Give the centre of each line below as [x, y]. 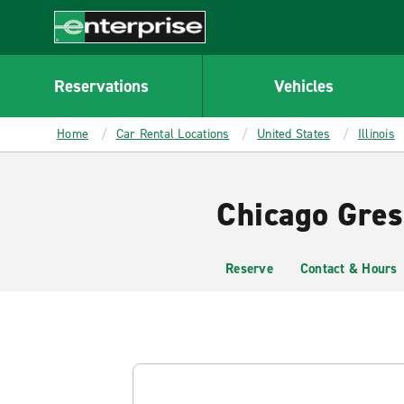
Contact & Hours [349, 269]
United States [294, 134]
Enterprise [87, 52]
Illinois [376, 134]
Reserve [249, 269]
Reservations [101, 86]
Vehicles [303, 86]
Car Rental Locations [173, 134]
